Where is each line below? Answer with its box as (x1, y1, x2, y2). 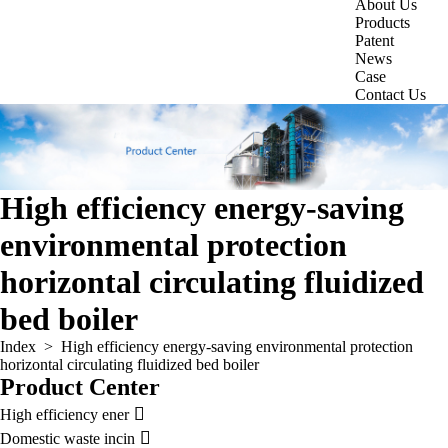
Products (355, 14, 411, 31)
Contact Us (355, 86, 427, 103)
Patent (355, 32, 395, 49)
